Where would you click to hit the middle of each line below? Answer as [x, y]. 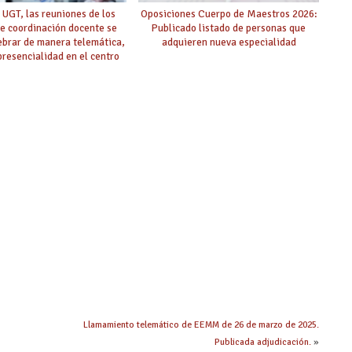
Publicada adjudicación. [263, 342]
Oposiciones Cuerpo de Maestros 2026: [229, 13]
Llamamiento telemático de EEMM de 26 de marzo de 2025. [201, 324]
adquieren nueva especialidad [229, 42]
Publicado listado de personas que [229, 27]
